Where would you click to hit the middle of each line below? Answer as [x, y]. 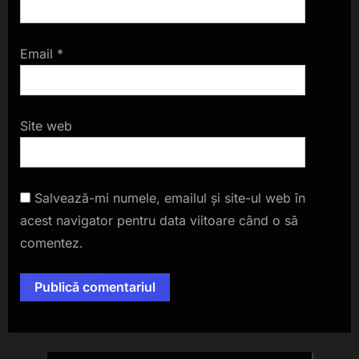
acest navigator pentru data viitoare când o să [159, 221]
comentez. [52, 243]
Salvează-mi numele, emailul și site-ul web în [170, 198]
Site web [46, 126]
